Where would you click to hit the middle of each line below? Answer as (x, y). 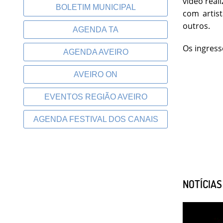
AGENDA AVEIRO (96, 52)
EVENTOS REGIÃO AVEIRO (96, 97)
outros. (196, 26)
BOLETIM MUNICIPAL (96, 7)
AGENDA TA (96, 30)
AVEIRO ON (96, 74)
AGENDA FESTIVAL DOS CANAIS (96, 119)
